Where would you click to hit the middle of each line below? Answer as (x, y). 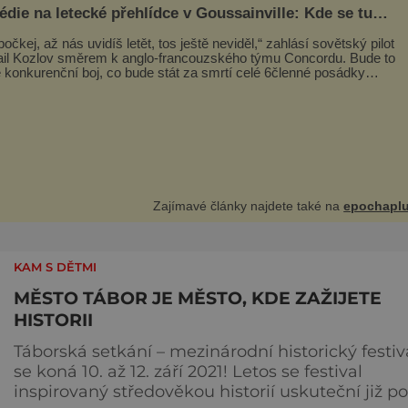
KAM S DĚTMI (55, 267)
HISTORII (53, 319)
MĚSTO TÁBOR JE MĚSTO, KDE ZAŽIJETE (197, 297)
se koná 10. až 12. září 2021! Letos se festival (188, 371)
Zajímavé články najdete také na (249, 205)
